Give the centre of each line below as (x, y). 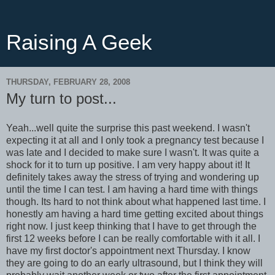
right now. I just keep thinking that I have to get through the (131, 226)
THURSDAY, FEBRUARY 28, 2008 (68, 82)
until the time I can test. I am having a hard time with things (132, 189)
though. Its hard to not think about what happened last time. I (136, 201)
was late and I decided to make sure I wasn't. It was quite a (133, 152)
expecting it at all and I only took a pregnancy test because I (135, 140)
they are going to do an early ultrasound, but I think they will (134, 263)
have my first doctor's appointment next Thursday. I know (128, 250)
